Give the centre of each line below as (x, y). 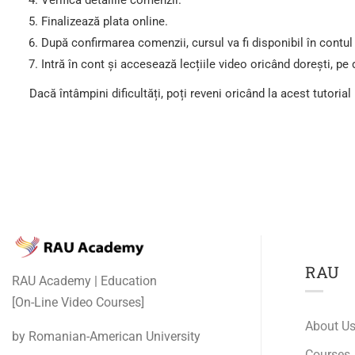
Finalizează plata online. (105, 21)
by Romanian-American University (108, 337)
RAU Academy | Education (84, 281)
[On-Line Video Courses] (80, 303)
